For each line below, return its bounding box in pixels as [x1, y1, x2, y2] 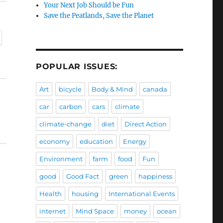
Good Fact [66, 172, 99, 181]
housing [71, 190, 99, 198]
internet [39, 207, 66, 216]
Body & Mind [91, 85, 133, 94]
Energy [122, 137, 146, 146]
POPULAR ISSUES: [35, 62, 118, 72]
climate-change [39, 120, 92, 128]
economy [39, 137, 70, 146]
